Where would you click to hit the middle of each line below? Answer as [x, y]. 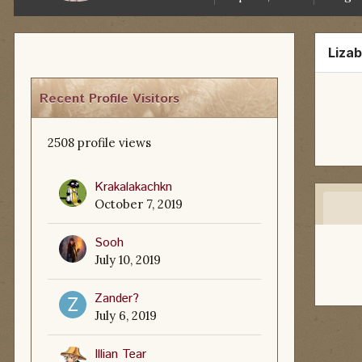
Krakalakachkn [133, 187]
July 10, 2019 [128, 260]
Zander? [117, 299]
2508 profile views [99, 143]
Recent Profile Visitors [109, 99]
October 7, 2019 [139, 204]
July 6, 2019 [126, 316]
